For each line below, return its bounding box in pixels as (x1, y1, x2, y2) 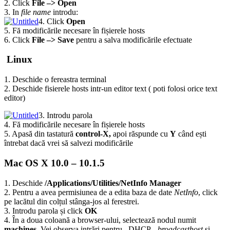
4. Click (39, 16, 64, 26)
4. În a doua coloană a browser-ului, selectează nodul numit (4, 215, 196, 224)
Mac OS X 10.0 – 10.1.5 (4, 157, 105, 168)
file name (21, 7, 51, 16)
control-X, (75, 129, 113, 139)
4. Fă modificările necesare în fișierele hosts (4, 120, 145, 129)
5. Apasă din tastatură (4, 129, 75, 139)
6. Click (4, 35, 32, 44)
